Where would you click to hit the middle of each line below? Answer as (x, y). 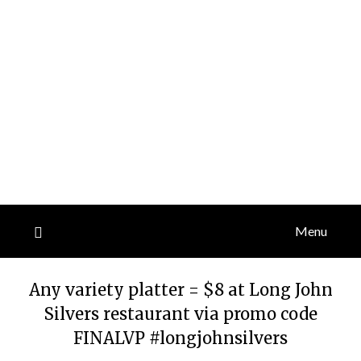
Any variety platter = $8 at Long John (180, 290)
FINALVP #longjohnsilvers (180, 338)
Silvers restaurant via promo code (180, 314)
